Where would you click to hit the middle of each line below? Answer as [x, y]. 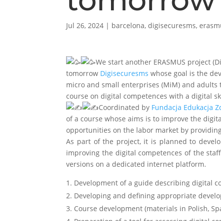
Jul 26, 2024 [85, 25]
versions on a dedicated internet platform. [136, 164]
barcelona [128, 25]
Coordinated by [125, 107]
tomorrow [83, 73]
